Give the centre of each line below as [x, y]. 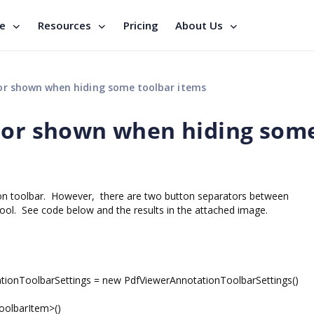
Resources [64, 25]
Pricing [141, 25]
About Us [199, 25]
